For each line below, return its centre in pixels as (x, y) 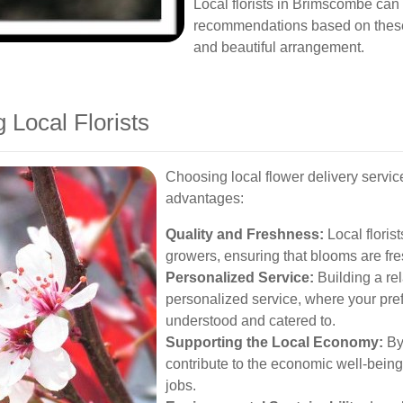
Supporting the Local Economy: (274, 342)
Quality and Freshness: (245, 234)
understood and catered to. (251, 321)
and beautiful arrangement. (279, 47)
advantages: (205, 198)
